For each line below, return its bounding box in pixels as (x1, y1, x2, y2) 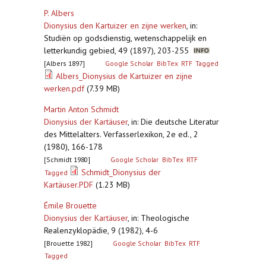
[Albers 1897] (44, 59, 85, 68)
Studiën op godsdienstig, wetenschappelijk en (44, 33, 207, 43)
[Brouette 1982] (44, 239, 93, 248)
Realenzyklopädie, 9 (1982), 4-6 (44, 225, 158, 236)
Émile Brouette (44, 200, 97, 211)
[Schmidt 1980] (44, 155, 90, 164)
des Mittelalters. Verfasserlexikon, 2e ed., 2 (44, 129, 198, 140)
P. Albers (44, 8, 74, 18)
